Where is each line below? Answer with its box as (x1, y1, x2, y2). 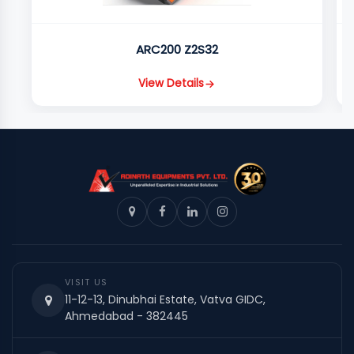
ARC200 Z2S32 (136, 40, 218, 58)
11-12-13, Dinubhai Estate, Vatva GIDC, (65, 291, 265, 307)
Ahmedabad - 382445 (65, 307, 188, 324)
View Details (138, 76, 204, 91)
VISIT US (65, 275, 108, 288)
